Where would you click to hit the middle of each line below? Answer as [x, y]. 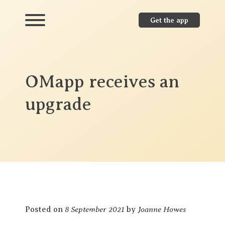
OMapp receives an [102, 82]
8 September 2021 [95, 209]
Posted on [45, 209]
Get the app [169, 20]
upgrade [58, 104]
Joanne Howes [162, 209]
